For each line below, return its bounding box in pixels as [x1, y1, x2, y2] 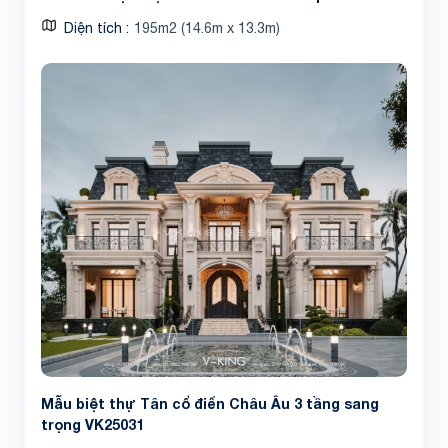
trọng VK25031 [41, 416, 144, 434]
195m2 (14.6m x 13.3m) [134, 19, 280, 36]
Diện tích [64, 19, 126, 36]
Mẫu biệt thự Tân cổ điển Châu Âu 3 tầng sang [41, 395, 379, 413]
